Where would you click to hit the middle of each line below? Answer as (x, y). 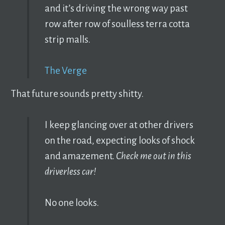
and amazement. (80, 156)
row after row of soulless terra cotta (117, 24)
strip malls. (67, 39)
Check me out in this (153, 156)
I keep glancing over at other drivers (119, 125)
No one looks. (72, 203)
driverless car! (71, 171)
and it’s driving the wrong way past (116, 8)
